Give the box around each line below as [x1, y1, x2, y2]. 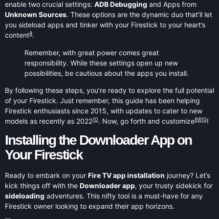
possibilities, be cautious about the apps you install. [24, 68, 189, 77]
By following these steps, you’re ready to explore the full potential [5, 86, 214, 94]
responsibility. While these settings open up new [24, 58, 178, 67]
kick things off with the [5, 181, 80, 190]
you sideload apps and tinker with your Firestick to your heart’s [5, 21, 205, 29]
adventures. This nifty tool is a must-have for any [44, 192, 203, 200]
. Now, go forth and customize [98, 116, 195, 125]
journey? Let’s [165, 171, 210, 180]
